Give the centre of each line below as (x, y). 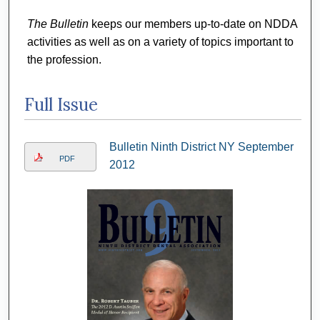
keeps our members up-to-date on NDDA (192, 24)
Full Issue (61, 105)
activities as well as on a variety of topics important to (160, 42)
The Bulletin (57, 24)
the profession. (64, 60)
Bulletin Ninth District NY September (201, 147)
